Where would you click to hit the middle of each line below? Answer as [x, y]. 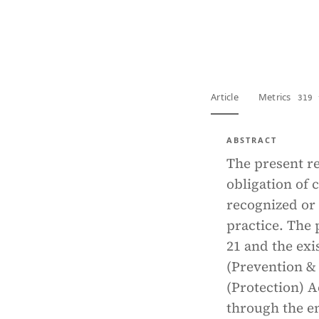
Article [225, 97]
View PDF [250, 32]
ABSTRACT [252, 140]
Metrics [276, 97]
